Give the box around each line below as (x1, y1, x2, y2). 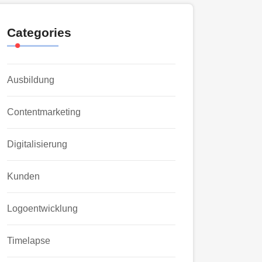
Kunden (7, 171, 40, 181)
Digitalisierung (7, 139, 67, 149)
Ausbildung (7, 75, 54, 85)
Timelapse (7, 236, 50, 246)
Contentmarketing (7, 107, 81, 117)
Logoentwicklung (7, 204, 78, 213)
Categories (7, 26, 71, 39)
